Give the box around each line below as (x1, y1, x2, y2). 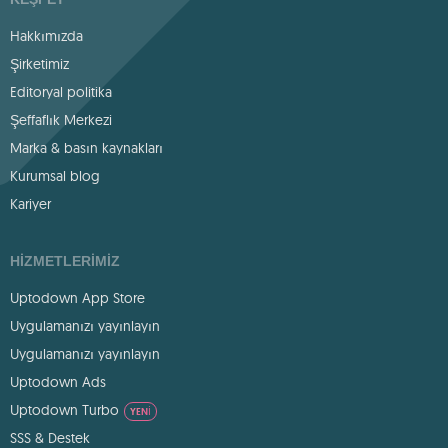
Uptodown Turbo (10, 400, 119, 419)
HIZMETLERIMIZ (10, 252, 120, 269)
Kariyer (10, 194, 51, 213)
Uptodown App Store (10, 288, 145, 307)
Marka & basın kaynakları (10, 138, 163, 157)
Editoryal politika (10, 82, 112, 101)
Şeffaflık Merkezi (10, 110, 112, 129)
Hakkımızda (10, 26, 83, 45)
